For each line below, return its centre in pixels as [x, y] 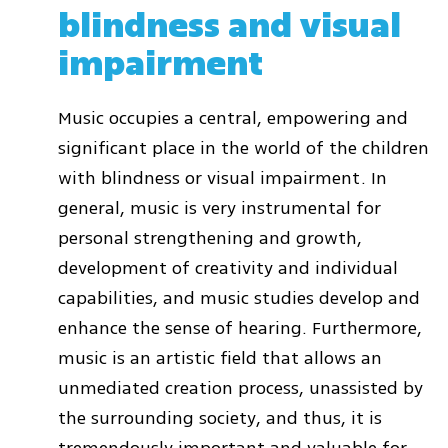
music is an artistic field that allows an [220, 358]
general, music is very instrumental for [219, 208]
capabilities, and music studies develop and [239, 298]
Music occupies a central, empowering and [233, 118]
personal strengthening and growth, [210, 238]
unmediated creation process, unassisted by [240, 388]
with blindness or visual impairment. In [222, 178]
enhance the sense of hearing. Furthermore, [240, 328]
